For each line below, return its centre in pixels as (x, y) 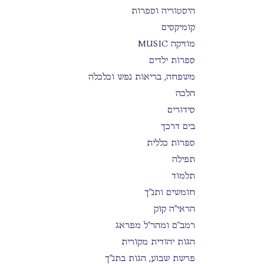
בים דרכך (178, 126)
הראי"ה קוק (174, 208)
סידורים (181, 109)
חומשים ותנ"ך (170, 192)
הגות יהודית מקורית (158, 241)
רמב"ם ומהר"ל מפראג (155, 225)
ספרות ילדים (172, 60)
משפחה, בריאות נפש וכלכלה (142, 76)
